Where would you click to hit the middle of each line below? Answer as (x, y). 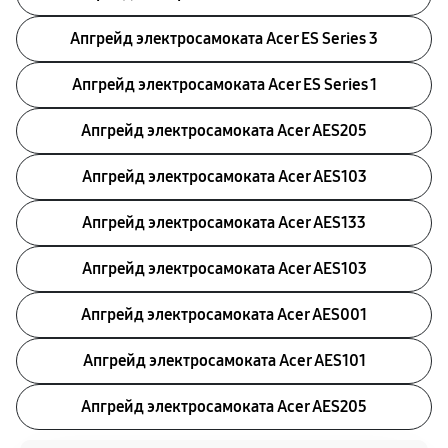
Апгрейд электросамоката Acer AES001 (224, 314)
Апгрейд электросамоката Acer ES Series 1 (224, 84)
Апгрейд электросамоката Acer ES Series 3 (224, 38)
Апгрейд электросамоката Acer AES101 (224, 360)
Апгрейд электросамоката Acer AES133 (224, 222)
